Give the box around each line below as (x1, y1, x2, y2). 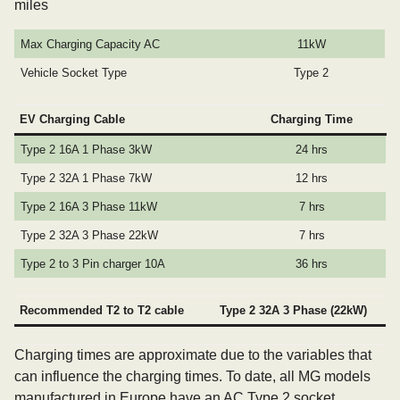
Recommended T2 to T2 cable (20, 304, 185, 317)
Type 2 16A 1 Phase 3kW (21, 143, 153, 156)
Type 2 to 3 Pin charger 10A (21, 257, 166, 271)
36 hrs (296, 257, 328, 271)
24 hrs (296, 143, 328, 156)
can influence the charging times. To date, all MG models (14, 369, 371, 384)
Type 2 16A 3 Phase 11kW (21, 200, 158, 213)
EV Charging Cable (20, 112, 126, 126)
